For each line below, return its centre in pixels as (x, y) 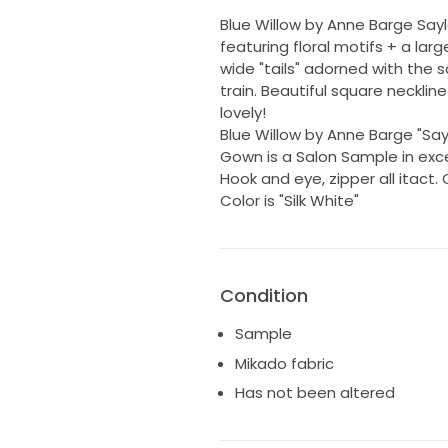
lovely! (242, 113)
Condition (263, 296)
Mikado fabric (284, 363)
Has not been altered (314, 393)
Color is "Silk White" (289, 201)
